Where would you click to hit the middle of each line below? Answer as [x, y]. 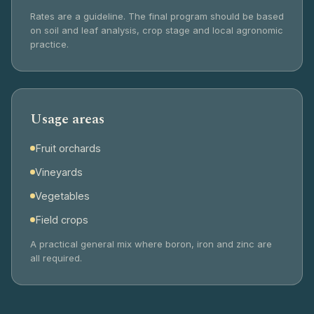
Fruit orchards [68, 148]
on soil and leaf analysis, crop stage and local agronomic [157, 30]
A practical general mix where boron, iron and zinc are [151, 244]
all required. [56, 258]
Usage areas [67, 119]
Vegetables [62, 196]
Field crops [62, 219]
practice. [49, 44]
